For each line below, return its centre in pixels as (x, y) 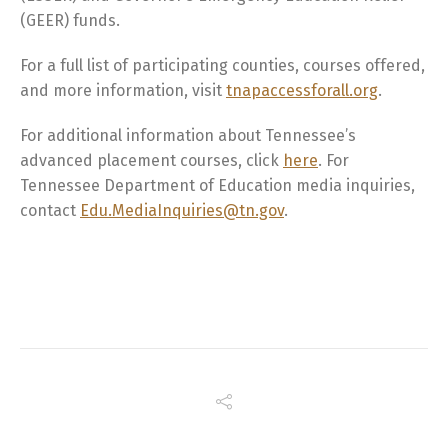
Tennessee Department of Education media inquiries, (217, 185)
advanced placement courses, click (151, 160)
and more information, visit (123, 90)
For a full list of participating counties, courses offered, (222, 65)
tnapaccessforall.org (302, 90)
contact (50, 210)
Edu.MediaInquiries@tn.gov (182, 210)
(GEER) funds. (70, 20)
